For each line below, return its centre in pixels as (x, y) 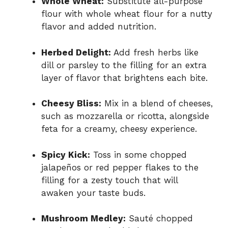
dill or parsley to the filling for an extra (124, 65)
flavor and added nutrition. (99, 27)
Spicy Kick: (66, 154)
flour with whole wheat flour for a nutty (127, 14)
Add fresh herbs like (155, 52)
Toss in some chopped (138, 154)
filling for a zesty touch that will (109, 180)
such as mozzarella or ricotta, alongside (125, 116)
